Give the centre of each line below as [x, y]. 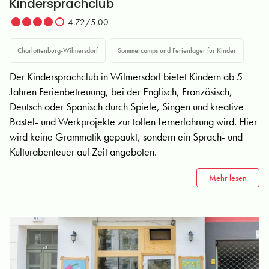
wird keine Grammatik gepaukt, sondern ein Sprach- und [126, 137]
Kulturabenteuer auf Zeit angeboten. [83, 152]
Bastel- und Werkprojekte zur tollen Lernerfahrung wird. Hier [133, 122]
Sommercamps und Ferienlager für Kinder [177, 50]
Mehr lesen [228, 178]
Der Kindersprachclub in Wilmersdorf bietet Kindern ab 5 [126, 77]
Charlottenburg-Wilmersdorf [58, 50]
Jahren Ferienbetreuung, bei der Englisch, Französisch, [121, 92]
